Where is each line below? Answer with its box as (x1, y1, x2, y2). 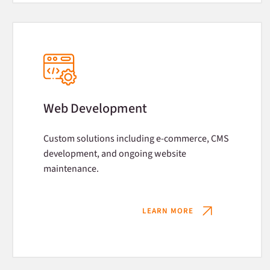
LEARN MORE (142, 205, 193, 216)
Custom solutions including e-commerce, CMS (43, 132, 229, 145)
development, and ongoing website (43, 147, 186, 160)
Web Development (43, 99, 147, 118)
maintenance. (43, 162, 99, 175)
